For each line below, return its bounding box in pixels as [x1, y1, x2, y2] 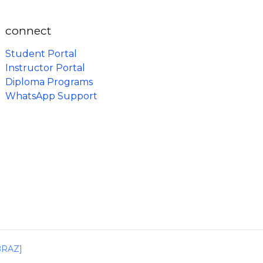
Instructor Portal [5, 62, 86, 74]
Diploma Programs [5, 76, 93, 88]
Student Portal [5, 48, 77, 60]
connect [5, 23, 52, 38]
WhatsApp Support [5, 90, 98, 102]
